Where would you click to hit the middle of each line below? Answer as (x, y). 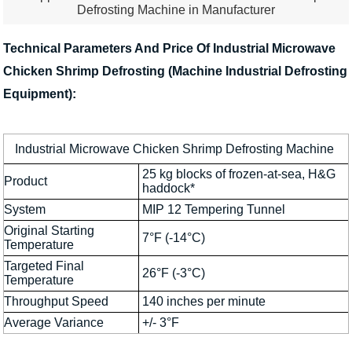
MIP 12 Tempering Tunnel (214, 209)
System (25, 209)
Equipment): (40, 93)
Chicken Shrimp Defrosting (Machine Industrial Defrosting (175, 71)
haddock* (169, 188)
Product (26, 181)
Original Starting (49, 230)
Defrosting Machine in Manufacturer (176, 10)
